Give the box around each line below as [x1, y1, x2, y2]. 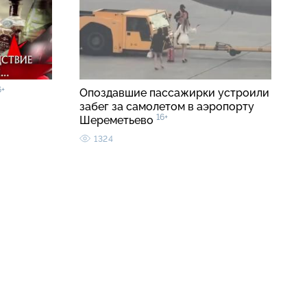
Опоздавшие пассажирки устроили [79, 86, 269, 100]
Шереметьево [79, 114, 156, 127]
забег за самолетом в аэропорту [79, 100, 254, 114]
